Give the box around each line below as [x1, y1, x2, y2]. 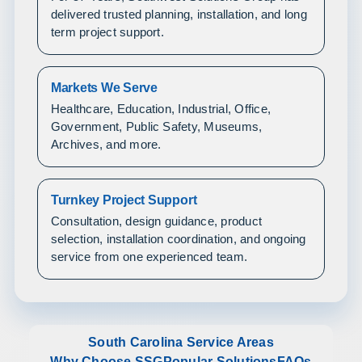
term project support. [50, 25, 164, 39]
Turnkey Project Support [50, 192, 197, 207]
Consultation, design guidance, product [50, 214, 263, 228]
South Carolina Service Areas [88, 335, 274, 349]
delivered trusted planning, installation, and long [50, 7, 307, 21]
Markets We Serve [50, 80, 158, 95]
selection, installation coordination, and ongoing [50, 232, 306, 246]
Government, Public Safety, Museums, [50, 120, 263, 133]
